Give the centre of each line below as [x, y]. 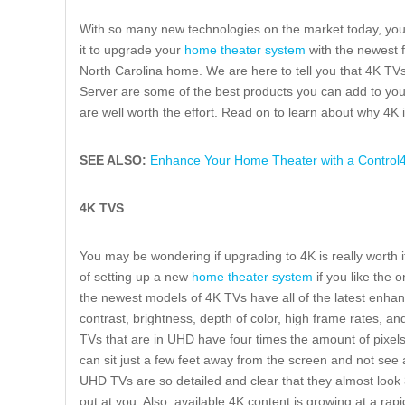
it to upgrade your [132, 49]
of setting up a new [136, 276]
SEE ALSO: [113, 160]
